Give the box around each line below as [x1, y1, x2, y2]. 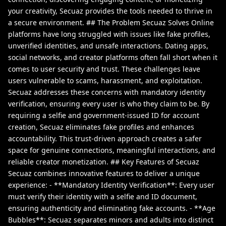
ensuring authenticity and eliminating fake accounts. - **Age [8, 203, 215, 213]
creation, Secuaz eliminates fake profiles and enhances [8, 122, 194, 132]
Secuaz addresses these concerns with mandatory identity [8, 87, 205, 97]
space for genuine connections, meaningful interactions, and [8, 145, 215, 155]
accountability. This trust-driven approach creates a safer [8, 134, 202, 144]
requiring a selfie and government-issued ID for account [8, 110, 199, 121]
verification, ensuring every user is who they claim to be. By [8, 99, 209, 109]
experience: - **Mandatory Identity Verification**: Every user [8, 180, 214, 190]
